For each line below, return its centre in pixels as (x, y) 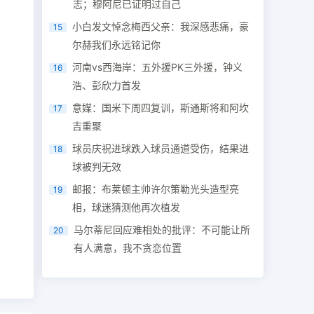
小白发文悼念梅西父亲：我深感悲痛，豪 (161, 26)
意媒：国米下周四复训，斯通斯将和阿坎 (161, 108)
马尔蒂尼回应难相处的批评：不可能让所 (162, 230)
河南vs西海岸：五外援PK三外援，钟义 (158, 67)
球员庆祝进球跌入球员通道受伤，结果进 (161, 148)
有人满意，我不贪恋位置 (128, 248)
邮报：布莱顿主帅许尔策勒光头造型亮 (156, 189)
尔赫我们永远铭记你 (117, 45)
